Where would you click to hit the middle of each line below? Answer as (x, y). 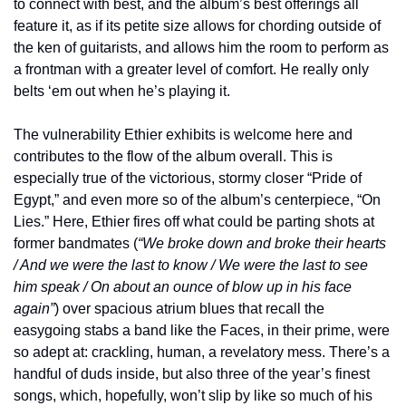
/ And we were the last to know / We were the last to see (191, 265)
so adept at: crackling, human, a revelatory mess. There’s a (202, 352)
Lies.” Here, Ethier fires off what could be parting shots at (194, 221)
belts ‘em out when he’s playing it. (122, 91)
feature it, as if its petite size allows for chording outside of (197, 25)
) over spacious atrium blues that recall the (189, 308)
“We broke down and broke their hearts (262, 243)
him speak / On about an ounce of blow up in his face (183, 286)
